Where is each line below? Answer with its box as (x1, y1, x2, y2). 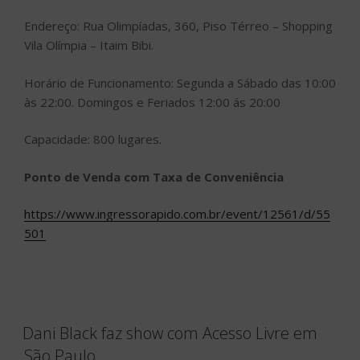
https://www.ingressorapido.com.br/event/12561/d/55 (24, 206, 330, 223)
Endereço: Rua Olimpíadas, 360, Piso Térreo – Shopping (24, 18, 333, 35)
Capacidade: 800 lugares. (24, 131, 162, 148)
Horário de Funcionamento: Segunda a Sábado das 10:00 (24, 74, 336, 91)
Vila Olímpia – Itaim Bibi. (24, 37, 153, 54)
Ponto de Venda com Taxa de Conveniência (24, 168, 284, 185)
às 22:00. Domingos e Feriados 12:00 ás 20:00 (24, 93, 280, 110)
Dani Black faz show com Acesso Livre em (22, 322, 317, 345)
